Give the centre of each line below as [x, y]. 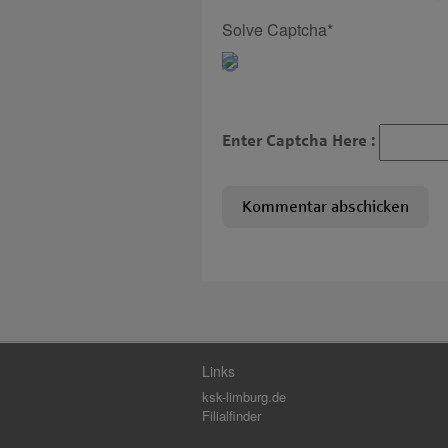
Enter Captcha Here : [300, 140]
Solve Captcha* [277, 29]
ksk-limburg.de [244, 396]
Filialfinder [231, 415]
